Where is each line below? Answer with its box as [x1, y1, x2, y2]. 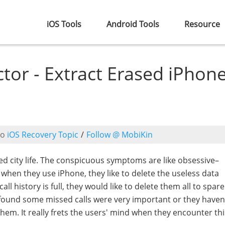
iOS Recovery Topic [7, 129, 78, 140]
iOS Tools [47, 19, 81, 30]
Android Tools [106, 19, 159, 30]
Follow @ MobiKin [86, 129, 153, 140]
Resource [184, 19, 220, 30]
